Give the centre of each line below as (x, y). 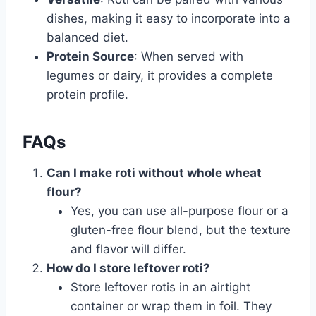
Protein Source (90, 57)
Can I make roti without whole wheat (154, 173)
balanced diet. (87, 38)
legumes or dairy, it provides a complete (160, 76)
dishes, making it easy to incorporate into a (169, 19)
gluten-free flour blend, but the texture (181, 230)
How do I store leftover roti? (128, 268)
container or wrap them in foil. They (171, 306)
